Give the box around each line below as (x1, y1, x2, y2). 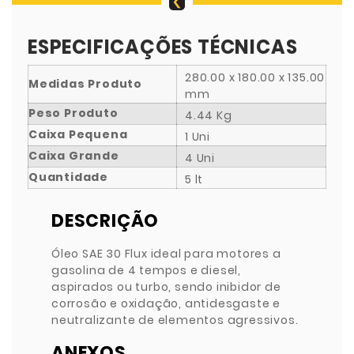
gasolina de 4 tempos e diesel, (51, 262, 241, 278)
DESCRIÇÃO (51, 208, 160, 233)
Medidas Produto (28, 75, 142, 92)
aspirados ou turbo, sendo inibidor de (51, 278, 281, 295)
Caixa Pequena (28, 126, 128, 142)
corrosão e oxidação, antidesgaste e (51, 295, 281, 311)
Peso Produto (28, 104, 119, 121)
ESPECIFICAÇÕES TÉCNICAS (28, 33, 298, 60)
